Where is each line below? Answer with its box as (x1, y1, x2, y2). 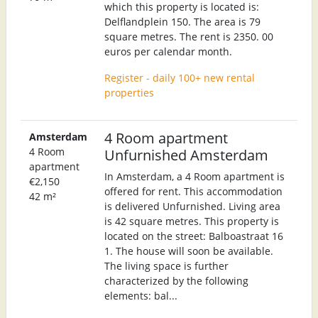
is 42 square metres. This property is (104, 214, 279, 228)
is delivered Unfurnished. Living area (104, 199, 280, 213)
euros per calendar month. (104, 44, 232, 58)
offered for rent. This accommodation (104, 184, 283, 198)
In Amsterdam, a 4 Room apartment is (104, 169, 285, 183)
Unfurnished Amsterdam (104, 144, 268, 165)
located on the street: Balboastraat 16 (104, 229, 283, 243)
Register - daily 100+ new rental (104, 70, 255, 84)
